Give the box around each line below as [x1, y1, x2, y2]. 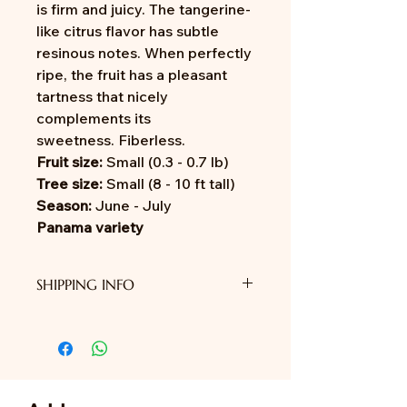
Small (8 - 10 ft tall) [103, 174, 235, 193]
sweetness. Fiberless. [36, 131, 185, 149]
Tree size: [36, 174, 103, 193]
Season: [36, 196, 95, 214]
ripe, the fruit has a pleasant [36, 65, 227, 84]
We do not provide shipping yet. [36, 310, 226, 326]
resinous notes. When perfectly [36, 44, 252, 62]
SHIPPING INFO [36, 275, 134, 293]
